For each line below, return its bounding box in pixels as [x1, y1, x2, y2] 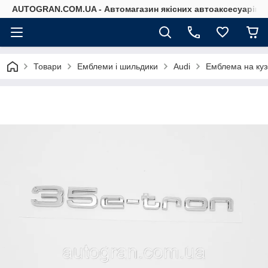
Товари [33, 62, 62, 71]
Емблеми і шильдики [77, 62, 158, 71]
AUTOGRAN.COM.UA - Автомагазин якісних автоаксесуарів [12, 4, 260, 14]
